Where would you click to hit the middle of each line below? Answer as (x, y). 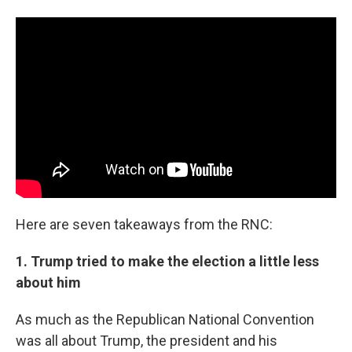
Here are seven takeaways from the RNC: (144, 224)
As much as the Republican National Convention (165, 319)
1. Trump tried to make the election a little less (167, 261)
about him (48, 282)
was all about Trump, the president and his (147, 340)
